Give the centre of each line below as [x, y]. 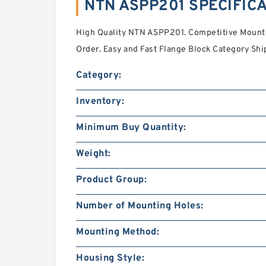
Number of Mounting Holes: [140, 206]
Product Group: [111, 180]
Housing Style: [110, 258]
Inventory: [100, 102]
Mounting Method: [118, 232]
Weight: [94, 154]
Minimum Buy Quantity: [131, 128]
